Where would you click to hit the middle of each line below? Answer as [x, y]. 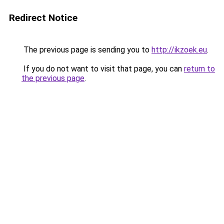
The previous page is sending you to [86, 50]
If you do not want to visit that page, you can [103, 69]
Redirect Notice [43, 18]
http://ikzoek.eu [179, 50]
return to [199, 69]
